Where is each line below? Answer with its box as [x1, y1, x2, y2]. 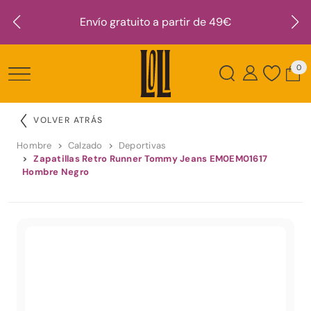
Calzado [67, 139, 103, 151]
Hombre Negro [22, 165, 90, 178]
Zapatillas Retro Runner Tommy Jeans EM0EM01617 [33, 152, 268, 165]
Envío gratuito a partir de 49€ [80, 15, 231, 29]
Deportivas [118, 139, 167, 151]
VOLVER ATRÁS [33, 114, 103, 126]
